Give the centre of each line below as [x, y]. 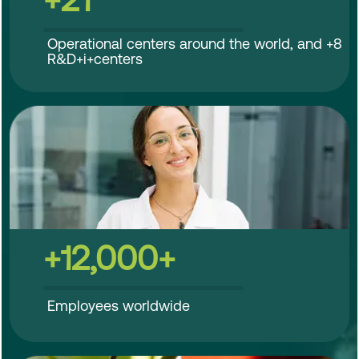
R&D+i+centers [95, 59]
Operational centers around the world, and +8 [195, 44]
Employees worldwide [119, 305]
